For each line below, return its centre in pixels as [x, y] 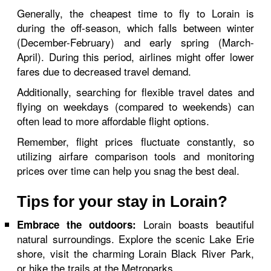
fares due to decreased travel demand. [104, 71]
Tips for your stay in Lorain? [122, 201]
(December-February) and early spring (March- [135, 42]
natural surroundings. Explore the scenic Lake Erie [135, 239]
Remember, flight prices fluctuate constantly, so [135, 141]
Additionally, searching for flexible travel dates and [135, 92]
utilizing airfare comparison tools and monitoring [135, 156]
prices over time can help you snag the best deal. [129, 170]
